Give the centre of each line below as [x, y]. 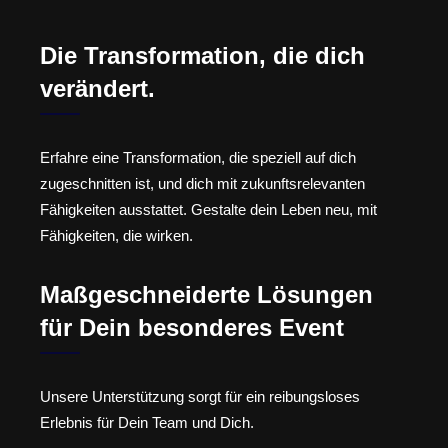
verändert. [97, 89]
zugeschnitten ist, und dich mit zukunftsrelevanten [202, 184]
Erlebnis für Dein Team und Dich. [147, 422]
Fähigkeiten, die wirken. [116, 236]
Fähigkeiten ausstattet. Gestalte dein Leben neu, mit [208, 210]
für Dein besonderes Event [192, 327]
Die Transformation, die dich [202, 56]
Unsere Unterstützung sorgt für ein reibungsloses [200, 396]
